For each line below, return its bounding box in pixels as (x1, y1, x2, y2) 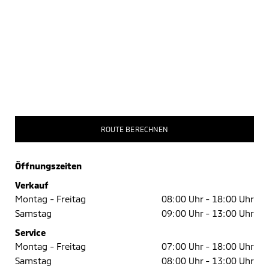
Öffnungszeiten (15, 160, 82, 171)
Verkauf (15, 180, 49, 190)
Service (15, 227, 46, 238)
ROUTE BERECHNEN (101, 124, 168, 133)
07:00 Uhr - (162, 241, 210, 252)
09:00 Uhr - (162, 208, 210, 219)
